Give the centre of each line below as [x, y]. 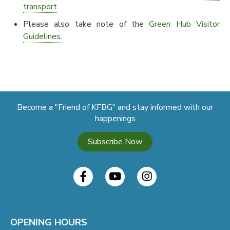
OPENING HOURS [49, 222]
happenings [115, 118]
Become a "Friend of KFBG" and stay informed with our [115, 107]
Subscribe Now [115, 141]
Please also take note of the [86, 24]
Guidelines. [43, 36]
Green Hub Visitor [184, 24]
